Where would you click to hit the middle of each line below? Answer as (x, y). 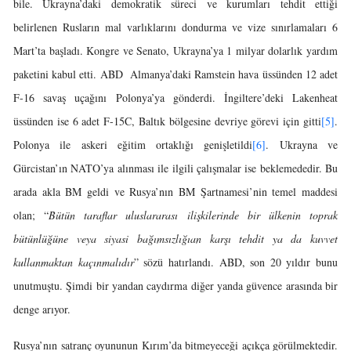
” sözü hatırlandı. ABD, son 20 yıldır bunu (235, 262)
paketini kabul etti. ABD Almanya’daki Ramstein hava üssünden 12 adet (175, 74)
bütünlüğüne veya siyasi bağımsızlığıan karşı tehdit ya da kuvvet (175, 239)
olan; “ (31, 215)
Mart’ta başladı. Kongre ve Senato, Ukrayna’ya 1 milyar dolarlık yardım (175, 51)
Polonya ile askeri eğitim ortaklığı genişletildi (133, 145)
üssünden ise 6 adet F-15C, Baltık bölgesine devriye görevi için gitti (167, 121)
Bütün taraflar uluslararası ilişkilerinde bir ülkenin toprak (194, 215)
